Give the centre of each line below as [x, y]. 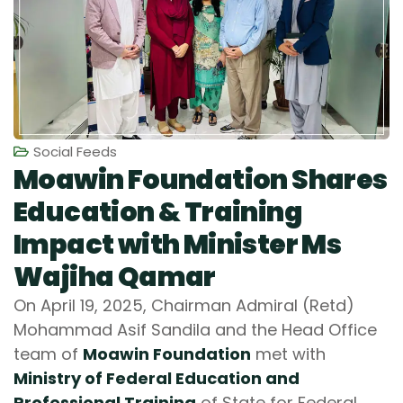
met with [288, 354]
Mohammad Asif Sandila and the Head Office [195, 329]
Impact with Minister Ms [178, 244]
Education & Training [158, 212]
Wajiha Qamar [115, 277]
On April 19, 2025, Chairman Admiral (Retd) [184, 305]
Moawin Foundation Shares [201, 179]
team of [48, 354]
